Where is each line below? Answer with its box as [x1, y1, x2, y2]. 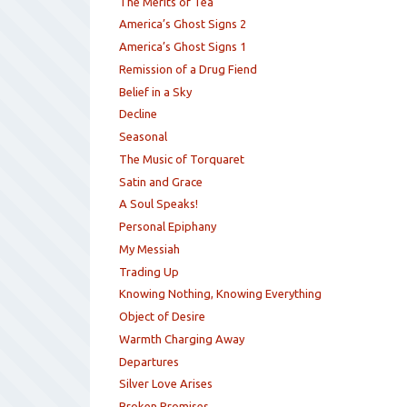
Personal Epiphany [119, 220, 217, 233]
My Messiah [119, 242, 181, 255]
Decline [119, 107, 158, 121]
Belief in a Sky [119, 84, 193, 98]
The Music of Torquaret [119, 152, 245, 165]
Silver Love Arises [119, 377, 213, 391]
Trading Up [119, 264, 180, 278]
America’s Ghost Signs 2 [119, 17, 247, 31]
